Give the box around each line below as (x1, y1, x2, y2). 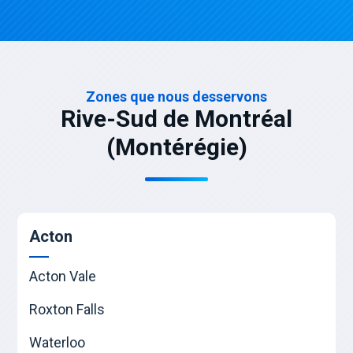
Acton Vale (29, 268, 97, 285)
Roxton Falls (29, 301, 106, 318)
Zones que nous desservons (86, 88, 267, 106)
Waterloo (29, 334, 86, 351)
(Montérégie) (106, 133, 247, 162)
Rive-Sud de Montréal (61, 105, 292, 133)
